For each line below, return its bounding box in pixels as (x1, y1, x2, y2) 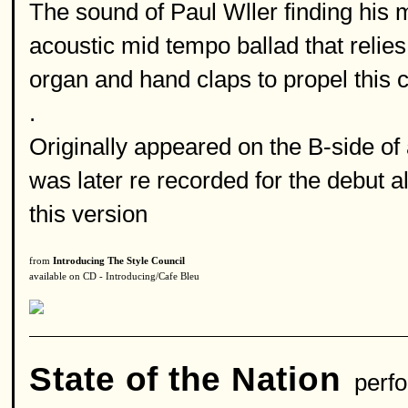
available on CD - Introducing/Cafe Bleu (29, 271, 199, 281)
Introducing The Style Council (53, 256, 185, 266)
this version (29, 200, 148, 228)
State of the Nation (29, 361, 342, 398)
